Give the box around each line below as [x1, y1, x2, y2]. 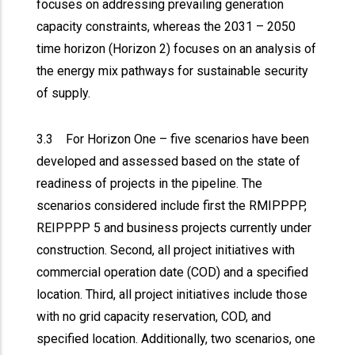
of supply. [36, 86, 94, 101]
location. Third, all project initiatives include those [36, 287, 308, 302]
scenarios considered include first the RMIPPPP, [36, 198, 307, 213]
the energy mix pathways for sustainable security [36, 63, 309, 78]
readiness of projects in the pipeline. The [36, 176, 263, 191]
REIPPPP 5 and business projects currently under [36, 220, 312, 235]
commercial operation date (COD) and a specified [36, 265, 309, 280]
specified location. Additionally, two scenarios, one [36, 331, 316, 346]
